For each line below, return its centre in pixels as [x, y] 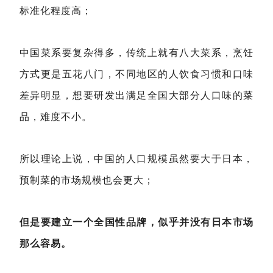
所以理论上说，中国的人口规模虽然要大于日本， [136, 159]
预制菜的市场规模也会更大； [87, 180]
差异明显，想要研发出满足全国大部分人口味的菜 [136, 96]
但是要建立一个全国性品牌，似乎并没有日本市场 [136, 222]
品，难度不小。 [56, 117]
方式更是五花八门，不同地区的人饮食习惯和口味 [136, 74]
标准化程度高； [56, 11]
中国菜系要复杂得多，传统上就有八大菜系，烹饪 [136, 53]
